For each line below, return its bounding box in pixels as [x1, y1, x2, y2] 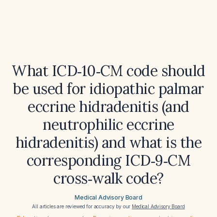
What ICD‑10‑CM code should [12, 62, 205, 80]
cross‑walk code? [53, 169, 164, 187]
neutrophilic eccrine [43, 115, 174, 134]
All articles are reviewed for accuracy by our [32, 203, 132, 209]
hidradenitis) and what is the [15, 133, 202, 152]
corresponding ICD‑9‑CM [26, 151, 191, 170]
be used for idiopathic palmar [13, 79, 204, 98]
